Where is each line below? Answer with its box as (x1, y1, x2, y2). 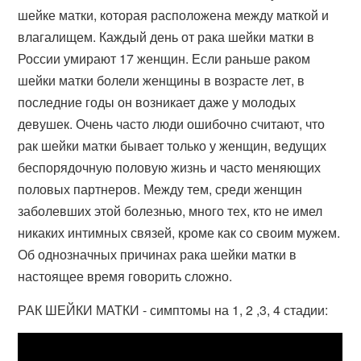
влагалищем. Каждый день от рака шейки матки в (18, 27, 315, 46)
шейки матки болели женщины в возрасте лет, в (18, 71, 305, 89)
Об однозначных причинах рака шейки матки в (18, 245, 297, 263)
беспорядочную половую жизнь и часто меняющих (18, 158, 322, 176)
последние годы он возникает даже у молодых (18, 93, 297, 111)
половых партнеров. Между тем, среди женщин (18, 180, 303, 198)
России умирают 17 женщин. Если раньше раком (18, 49, 311, 68)
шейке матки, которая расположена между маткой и (18, 6, 330, 24)
